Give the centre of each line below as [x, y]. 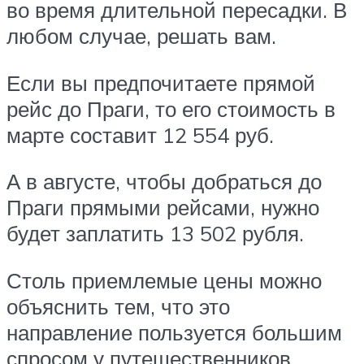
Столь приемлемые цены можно [164, 280]
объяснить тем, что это [118, 306]
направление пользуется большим [174, 332]
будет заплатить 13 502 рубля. [155, 234]
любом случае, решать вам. [141, 36]
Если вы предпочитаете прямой [161, 82]
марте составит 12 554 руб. [140, 134]
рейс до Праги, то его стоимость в [171, 108]
